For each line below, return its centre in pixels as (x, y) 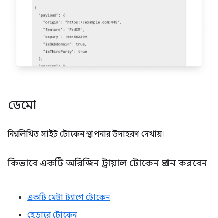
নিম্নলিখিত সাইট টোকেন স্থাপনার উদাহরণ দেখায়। (86, 134)
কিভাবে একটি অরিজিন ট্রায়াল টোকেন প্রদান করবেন (108, 163)
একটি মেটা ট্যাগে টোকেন (69, 197)
